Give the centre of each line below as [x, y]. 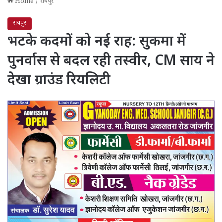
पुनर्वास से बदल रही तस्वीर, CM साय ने [111, 61]
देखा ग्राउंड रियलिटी [59, 81]
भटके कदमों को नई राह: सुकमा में [97, 42]
